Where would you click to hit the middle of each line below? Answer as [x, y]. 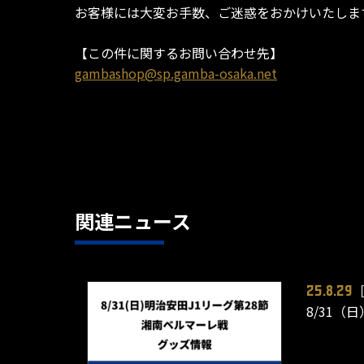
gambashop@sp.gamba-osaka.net [176, 74]
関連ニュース [133, 221]
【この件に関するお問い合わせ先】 [179, 53]
